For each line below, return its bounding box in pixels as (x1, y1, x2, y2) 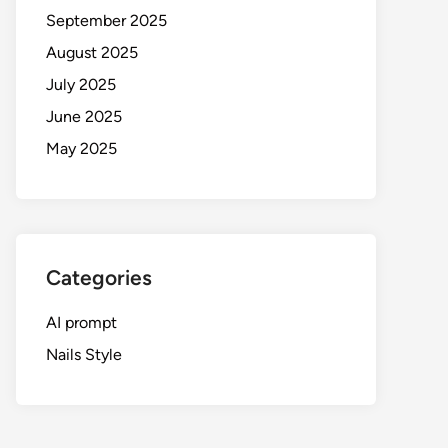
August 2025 (46, 43, 138, 62)
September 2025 (46, 11, 167, 30)
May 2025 (46, 139, 117, 158)
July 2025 (46, 75, 116, 94)
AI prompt (46, 313, 117, 332)
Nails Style (46, 345, 122, 364)
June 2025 (46, 107, 122, 126)
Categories (46, 265, 152, 290)
